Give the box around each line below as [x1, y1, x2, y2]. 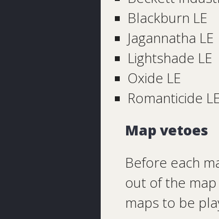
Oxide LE [127, 69, 181, 88]
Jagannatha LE [127, 29, 214, 47]
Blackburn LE [127, 9, 207, 27]
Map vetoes [125, 121, 208, 140]
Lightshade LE [127, 49, 212, 67]
